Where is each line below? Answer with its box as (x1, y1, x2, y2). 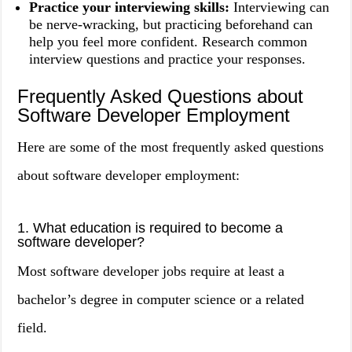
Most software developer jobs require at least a (17, 263, 285, 279)
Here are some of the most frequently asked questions (17, 139, 324, 155)
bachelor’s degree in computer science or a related (17, 291, 305, 307)
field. (17, 320, 48, 335)
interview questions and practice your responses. (29, 51, 306, 67)
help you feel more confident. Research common (29, 34, 308, 49)
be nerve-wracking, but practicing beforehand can (29, 16, 313, 32)
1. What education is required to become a (17, 220, 284, 236)
